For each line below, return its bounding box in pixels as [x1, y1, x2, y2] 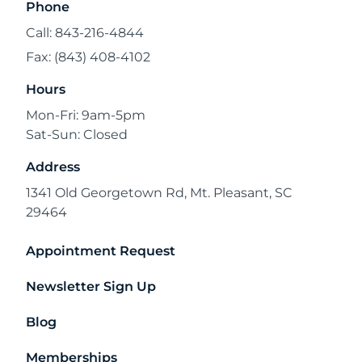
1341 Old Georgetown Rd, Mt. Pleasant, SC [26, 185, 293, 200]
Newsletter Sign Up [26, 279, 156, 294]
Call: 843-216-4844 [26, 25, 144, 40]
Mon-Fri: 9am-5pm [26, 107, 145, 123]
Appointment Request [26, 243, 175, 259]
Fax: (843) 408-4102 [26, 49, 150, 65]
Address [26, 159, 80, 175]
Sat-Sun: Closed [26, 127, 128, 142]
